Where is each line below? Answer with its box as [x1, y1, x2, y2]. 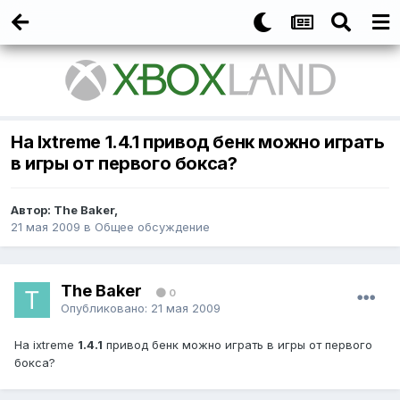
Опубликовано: [61, 300, 151, 315]
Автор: [11, 203, 54, 218]
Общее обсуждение [95, 220, 210, 235]
